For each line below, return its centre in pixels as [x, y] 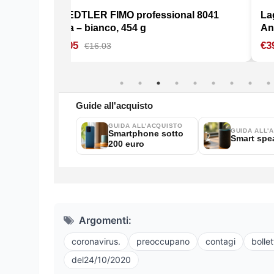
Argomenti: [105, 220]
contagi [220, 242]
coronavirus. [96, 242]
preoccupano [163, 242]
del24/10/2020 [101, 260]
